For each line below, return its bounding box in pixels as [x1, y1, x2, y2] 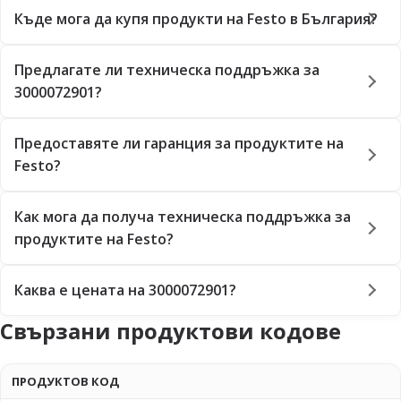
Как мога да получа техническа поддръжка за [14, 206, 351, 226]
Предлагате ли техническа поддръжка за [14, 59, 320, 80]
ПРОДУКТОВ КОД [12, 372, 119, 389]
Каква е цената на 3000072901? [14, 279, 236, 300]
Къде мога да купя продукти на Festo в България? [14, 8, 378, 29]
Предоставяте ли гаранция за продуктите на [14, 132, 344, 153]
